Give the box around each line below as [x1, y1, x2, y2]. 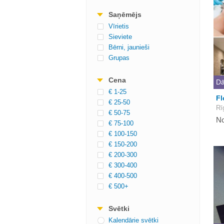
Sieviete [108, 33, 132, 40]
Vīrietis [108, 22, 129, 30]
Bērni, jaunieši [108, 43, 149, 51]
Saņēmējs [108, 10, 141, 18]
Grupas [108, 54, 129, 61]
